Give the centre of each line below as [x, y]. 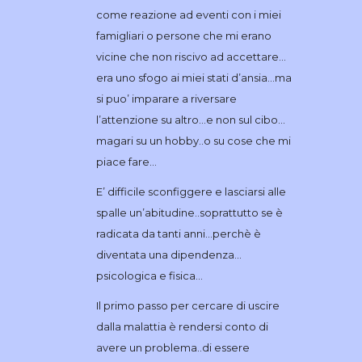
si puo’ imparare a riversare [166, 98]
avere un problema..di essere [173, 347]
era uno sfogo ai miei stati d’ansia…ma [194, 77]
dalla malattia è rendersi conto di [182, 326]
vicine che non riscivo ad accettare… [191, 56]
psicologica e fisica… [149, 275]
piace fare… [126, 161]
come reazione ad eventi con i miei [188, 14]
